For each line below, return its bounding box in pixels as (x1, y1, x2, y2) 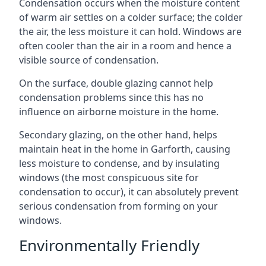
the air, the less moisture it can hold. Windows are (19, 24, 242, 38)
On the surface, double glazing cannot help (19, 76, 213, 90)
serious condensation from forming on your (19, 199, 218, 213)
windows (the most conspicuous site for (19, 170, 199, 184)
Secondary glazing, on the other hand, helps (19, 128, 217, 141)
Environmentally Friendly (19, 234, 199, 256)
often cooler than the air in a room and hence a (19, 39, 232, 52)
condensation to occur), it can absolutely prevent (19, 185, 239, 198)
